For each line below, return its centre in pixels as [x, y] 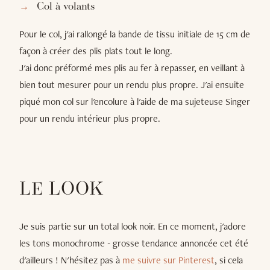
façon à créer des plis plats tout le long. [96, 51]
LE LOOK [62, 190]
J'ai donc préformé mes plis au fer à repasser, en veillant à [132, 68]
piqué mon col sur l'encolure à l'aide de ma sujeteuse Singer [135, 102]
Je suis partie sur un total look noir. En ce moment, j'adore [133, 227]
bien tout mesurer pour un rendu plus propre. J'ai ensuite [132, 85]
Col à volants [65, 7]
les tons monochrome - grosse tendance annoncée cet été [134, 243]
